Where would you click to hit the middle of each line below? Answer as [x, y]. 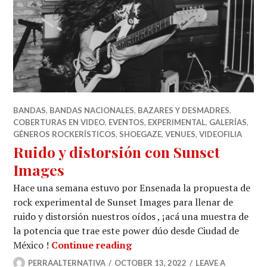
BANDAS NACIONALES [92, 110]
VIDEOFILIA [221, 134]
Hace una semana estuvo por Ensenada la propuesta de [132, 188]
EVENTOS [127, 122]
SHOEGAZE [141, 134]
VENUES [181, 134]
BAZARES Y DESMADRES [184, 110]
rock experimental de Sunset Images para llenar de [123, 202]
